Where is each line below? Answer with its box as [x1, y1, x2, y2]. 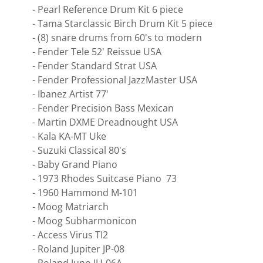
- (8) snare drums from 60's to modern [32, 31, 202, 44]
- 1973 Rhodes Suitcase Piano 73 [32, 172, 179, 185]
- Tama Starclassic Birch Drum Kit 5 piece [32, 17, 213, 30]
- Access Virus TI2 [32, 228, 108, 241]
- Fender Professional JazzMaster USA [32, 73, 197, 86]
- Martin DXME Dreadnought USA [32, 116, 178, 129]
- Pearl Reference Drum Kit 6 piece [32, 3, 183, 16]
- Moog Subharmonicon [32, 214, 137, 227]
